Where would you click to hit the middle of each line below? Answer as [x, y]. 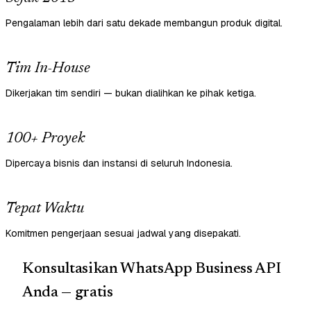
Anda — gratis [68, 293]
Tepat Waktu [45, 209]
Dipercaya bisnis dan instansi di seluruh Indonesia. [119, 163]
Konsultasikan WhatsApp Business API [152, 270]
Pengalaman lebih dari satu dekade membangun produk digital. [144, 23]
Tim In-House [48, 69]
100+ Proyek [45, 139]
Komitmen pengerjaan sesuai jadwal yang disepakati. [123, 234]
